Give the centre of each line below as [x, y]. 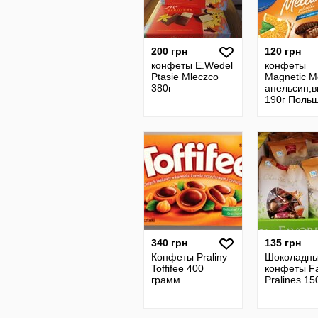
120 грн [283, 51]
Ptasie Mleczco [185, 77]
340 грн [169, 243]
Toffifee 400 [177, 268]
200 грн [169, 51]
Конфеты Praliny [189, 257]
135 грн [283, 243]
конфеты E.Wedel [192, 65]
